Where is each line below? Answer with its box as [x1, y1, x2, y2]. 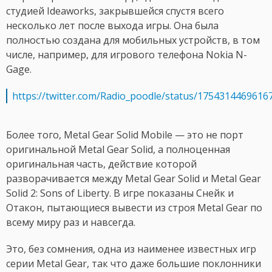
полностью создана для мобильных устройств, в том [6, 33, 260, 47]
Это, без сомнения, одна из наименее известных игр [6, 242, 256, 256]
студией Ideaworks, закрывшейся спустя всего [6, 4, 224, 18]
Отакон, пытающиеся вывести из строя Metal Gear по [6, 201, 262, 215]
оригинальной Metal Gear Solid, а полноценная [6, 143, 230, 157]
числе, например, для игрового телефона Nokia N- [6, 48, 247, 62]
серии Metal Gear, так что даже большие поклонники [6, 257, 261, 271]
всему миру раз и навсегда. [6, 216, 135, 229]
